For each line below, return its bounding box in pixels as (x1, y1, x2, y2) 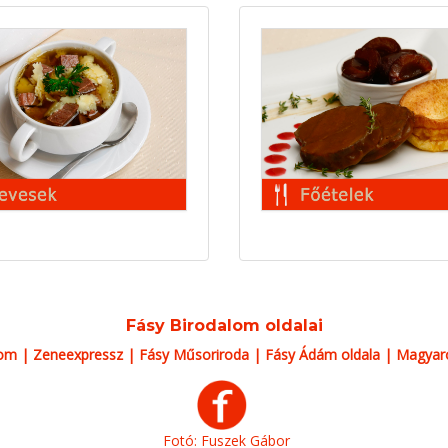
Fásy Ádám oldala (265, 345, 380, 364)
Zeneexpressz (33, 345, 123, 364)
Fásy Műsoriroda (139, 345, 249, 364)
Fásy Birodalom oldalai (125, 316, 323, 335)
